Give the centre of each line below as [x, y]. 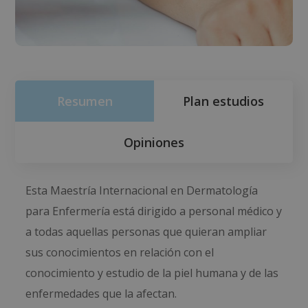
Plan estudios [223, 101]
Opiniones [154, 143]
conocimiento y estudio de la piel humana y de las [152, 273]
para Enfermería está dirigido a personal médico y [154, 211]
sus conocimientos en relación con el [120, 253]
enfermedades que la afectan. [101, 294]
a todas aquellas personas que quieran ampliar [146, 232]
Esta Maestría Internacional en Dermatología [142, 191]
